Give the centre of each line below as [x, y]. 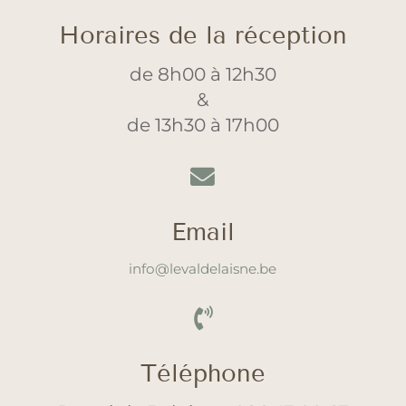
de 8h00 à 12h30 [203, 73]
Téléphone [203, 373]
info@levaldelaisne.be [203, 268]
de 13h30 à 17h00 [203, 124]
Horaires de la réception [203, 35]
